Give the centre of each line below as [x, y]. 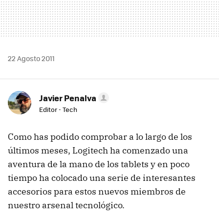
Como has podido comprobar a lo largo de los [100, 136]
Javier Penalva [68, 98]
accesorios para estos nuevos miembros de [97, 191]
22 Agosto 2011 [31, 58]
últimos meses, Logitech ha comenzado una [98, 150]
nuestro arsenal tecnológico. [66, 205]
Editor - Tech [58, 109]
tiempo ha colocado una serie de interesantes [102, 177]
